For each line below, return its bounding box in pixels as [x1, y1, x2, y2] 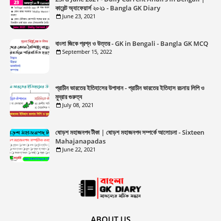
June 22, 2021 [62, 146, 96, 153]
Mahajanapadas [55, 137, 106, 146]
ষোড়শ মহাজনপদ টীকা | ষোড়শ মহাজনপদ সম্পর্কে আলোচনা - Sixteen [55, 128, 204, 137]
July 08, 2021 [62, 101, 94, 109]
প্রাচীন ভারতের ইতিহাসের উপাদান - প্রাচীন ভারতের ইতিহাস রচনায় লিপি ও [55, 83, 204, 92]
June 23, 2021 [62, 12, 96, 20]
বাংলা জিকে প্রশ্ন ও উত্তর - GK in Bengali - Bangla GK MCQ [55, 39, 208, 48]
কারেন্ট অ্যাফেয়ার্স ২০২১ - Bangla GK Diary [55, 3, 160, 12]
